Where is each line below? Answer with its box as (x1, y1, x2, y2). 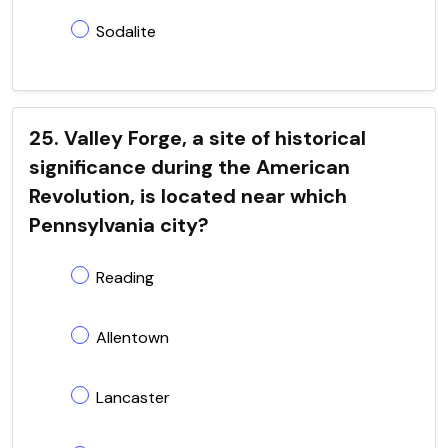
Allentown (96, 326, 169, 348)
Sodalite (96, 20, 156, 42)
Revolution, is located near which (29, 182, 347, 209)
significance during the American (29, 153, 350, 180)
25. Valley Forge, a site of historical (29, 124, 366, 151)
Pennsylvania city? (29, 211, 209, 238)
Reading (96, 266, 154, 288)
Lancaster (96, 386, 170, 408)
